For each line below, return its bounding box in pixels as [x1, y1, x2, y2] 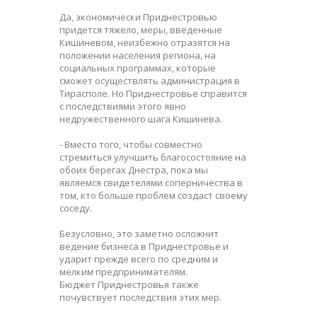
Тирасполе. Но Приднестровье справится [59, 86, 247, 100]
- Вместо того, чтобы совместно [59, 137, 202, 151]
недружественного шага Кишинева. [59, 112, 222, 125]
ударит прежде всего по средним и [59, 252, 218, 265]
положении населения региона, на [59, 48, 216, 62]
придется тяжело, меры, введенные [59, 23, 222, 36]
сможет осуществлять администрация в [59, 74, 240, 87]
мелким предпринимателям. [59, 265, 188, 278]
